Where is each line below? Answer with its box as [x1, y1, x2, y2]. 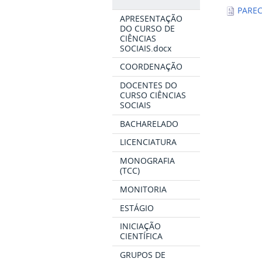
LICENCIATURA [120, 136, 177, 148]
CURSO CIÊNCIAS [120, 89, 187, 101]
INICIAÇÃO [120, 220, 161, 232]
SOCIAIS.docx [120, 42, 172, 54]
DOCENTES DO [120, 80, 178, 91]
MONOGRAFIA [120, 155, 175, 167]
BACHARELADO [120, 118, 179, 129]
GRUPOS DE [120, 249, 166, 261]
